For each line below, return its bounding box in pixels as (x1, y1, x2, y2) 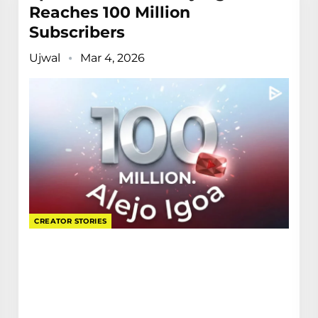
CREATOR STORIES (34, 216, 107, 226)
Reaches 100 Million (29, 3, 191, 23)
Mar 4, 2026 (80, 51, 146, 65)
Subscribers (29, 23, 126, 43)
